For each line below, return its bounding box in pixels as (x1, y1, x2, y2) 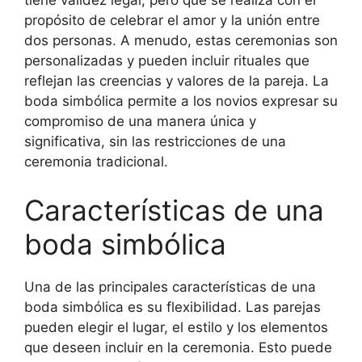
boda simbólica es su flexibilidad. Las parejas (24, 298, 321, 315)
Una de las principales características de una (24, 278, 316, 295)
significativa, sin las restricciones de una (24, 133, 286, 149)
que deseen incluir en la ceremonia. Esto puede (24, 339, 332, 356)
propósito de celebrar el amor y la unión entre (24, 12, 320, 28)
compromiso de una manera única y (24, 113, 256, 129)
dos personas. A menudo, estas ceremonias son (24, 32, 338, 48)
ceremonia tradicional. (24, 154, 168, 170)
